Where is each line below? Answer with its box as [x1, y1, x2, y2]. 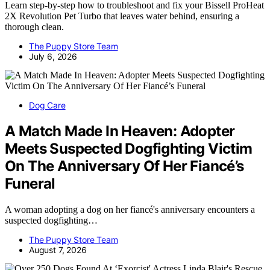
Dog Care [29, 99, 66, 110]
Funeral [5, 174, 55, 192]
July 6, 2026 [29, 51, 77, 61]
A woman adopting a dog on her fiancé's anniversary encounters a [5, 204, 255, 215]
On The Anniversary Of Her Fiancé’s [5, 157, 244, 175]
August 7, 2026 [29, 244, 87, 255]
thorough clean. [5, 21, 64, 32]
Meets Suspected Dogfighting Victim [5, 139, 253, 157]
